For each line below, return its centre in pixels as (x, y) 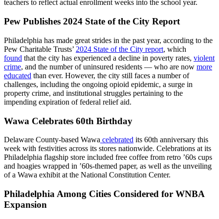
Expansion (25, 204)
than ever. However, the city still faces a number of (110, 75)
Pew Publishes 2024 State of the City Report (92, 22)
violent (204, 58)
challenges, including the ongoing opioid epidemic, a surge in (98, 84)
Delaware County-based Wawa (52, 140)
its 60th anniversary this (171, 140)
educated (18, 75)
